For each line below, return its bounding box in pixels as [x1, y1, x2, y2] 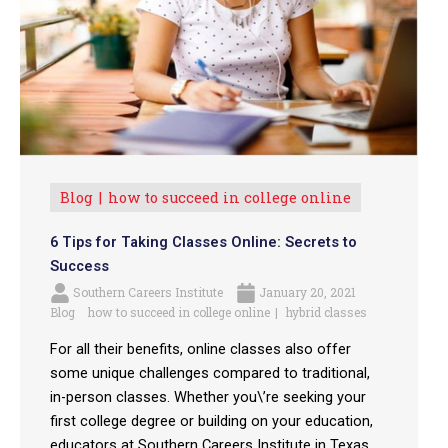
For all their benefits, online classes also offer [50, 340, 351, 359]
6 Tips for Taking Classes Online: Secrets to [50, 232, 357, 251]
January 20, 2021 [256, 283, 356, 300]
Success [50, 256, 109, 275]
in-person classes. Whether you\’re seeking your [50, 388, 366, 407]
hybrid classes [285, 304, 367, 321]
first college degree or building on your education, [50, 412, 373, 431]
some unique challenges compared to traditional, [50, 364, 370, 383]
